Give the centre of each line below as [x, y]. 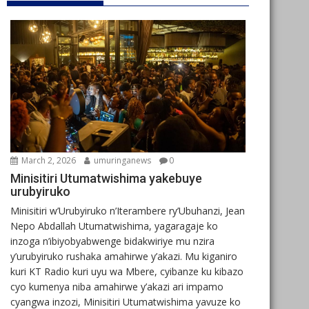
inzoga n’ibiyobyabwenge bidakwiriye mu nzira [112, 241]
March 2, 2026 [48, 160]
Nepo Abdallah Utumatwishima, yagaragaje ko [114, 226]
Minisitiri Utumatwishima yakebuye [106, 178]
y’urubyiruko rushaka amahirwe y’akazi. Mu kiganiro [124, 256]
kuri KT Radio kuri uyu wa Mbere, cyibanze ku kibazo [127, 271]
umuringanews [121, 160]
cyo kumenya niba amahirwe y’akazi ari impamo [117, 286]
